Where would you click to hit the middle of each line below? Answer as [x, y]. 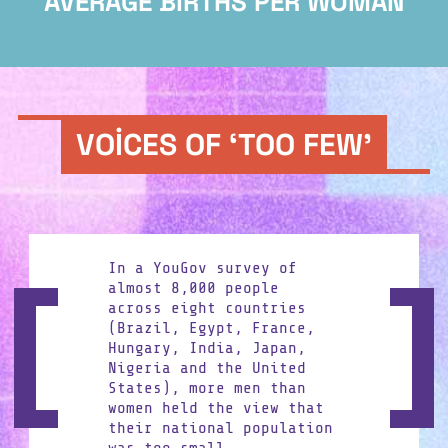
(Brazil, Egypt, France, [211, 328]
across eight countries [206, 308]
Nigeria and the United [206, 368]
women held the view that [215, 408]
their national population [220, 428]
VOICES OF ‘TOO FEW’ [224, 145]
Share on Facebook [331, 285]
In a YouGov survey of [202, 268]
